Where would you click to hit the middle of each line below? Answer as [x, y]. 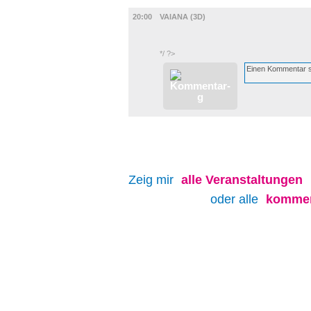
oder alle [236, 199]
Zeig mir [153, 180]
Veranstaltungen [254, 180]
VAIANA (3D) [183, 17]
